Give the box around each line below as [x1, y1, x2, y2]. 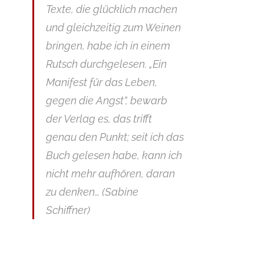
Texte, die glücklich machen [46, 2, 177, 15]
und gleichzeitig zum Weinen [46, 21, 181, 34]
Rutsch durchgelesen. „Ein [46, 57, 167, 70]
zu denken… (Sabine [46, 185, 138, 198]
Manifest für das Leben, [46, 75, 157, 88]
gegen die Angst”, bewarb [46, 94, 167, 107]
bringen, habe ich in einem [46, 39, 170, 52]
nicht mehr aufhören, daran [46, 167, 175, 180]
